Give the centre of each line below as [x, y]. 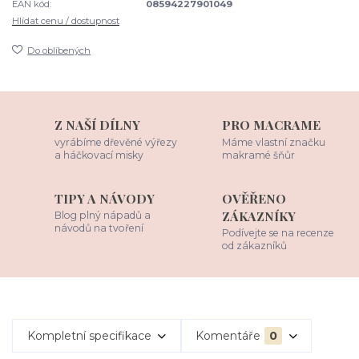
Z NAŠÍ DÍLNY [98, 124]
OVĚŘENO [254, 198]
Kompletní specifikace [89, 335]
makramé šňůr [259, 155]
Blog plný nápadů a [103, 216]
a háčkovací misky [99, 155]
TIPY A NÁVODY [105, 198]
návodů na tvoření [99, 228]
